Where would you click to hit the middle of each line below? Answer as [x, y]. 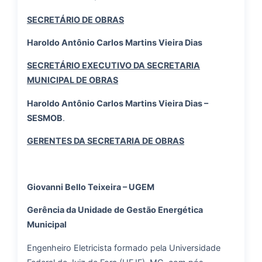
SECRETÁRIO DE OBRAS [75, 19]
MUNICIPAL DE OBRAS [73, 80]
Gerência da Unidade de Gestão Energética [115, 210]
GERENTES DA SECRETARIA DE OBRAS [106, 141]
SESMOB [45, 118]
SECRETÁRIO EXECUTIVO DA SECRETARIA [113, 65]
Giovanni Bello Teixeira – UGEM [91, 187]
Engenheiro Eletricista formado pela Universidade [124, 247]
